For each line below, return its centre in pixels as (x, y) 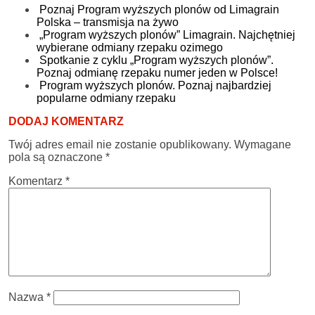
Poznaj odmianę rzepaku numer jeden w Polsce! (157, 72)
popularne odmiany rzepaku (106, 98)
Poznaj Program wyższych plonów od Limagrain (159, 9)
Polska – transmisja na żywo (108, 22)
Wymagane (263, 144)
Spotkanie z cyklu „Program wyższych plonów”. (156, 60)
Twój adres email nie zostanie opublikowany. (120, 144)
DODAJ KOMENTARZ (66, 121)
